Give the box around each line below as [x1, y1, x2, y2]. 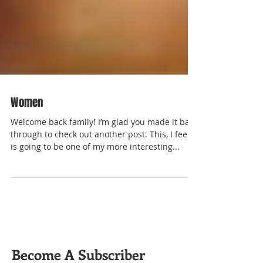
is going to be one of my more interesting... [11, 170, 180, 181]
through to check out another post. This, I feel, [11, 158, 191, 169]
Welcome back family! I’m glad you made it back [11, 146, 198, 157]
